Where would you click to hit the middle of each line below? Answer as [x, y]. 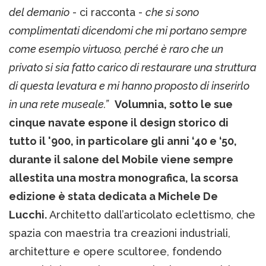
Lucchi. [29, 214]
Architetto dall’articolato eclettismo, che [152, 214]
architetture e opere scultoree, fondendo [115, 251]
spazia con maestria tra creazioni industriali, [120, 233]
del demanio [39, 12]
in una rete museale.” [59, 104]
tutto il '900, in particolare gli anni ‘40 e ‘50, [123, 141]
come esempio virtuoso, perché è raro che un [116, 49]
